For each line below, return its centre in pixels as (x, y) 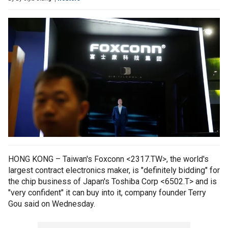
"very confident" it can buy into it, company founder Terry (107, 193)
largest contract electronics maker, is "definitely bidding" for (114, 170)
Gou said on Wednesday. (52, 204)
